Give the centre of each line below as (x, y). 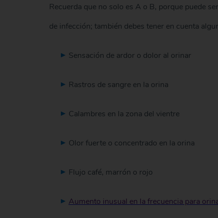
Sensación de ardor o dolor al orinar (130, 56)
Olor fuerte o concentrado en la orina (131, 143)
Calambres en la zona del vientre (124, 114)
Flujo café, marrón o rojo (110, 173)
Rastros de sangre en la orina (118, 85)
